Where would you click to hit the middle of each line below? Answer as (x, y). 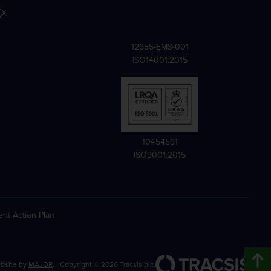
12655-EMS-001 (160, 47)
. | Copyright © (77, 264)
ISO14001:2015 (160, 60)
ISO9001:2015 (160, 155)
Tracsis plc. (137, 264)
